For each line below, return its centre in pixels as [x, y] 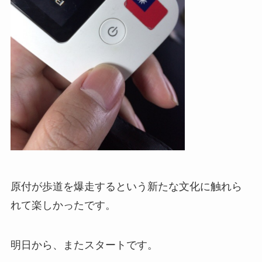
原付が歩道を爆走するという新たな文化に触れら [126, 187]
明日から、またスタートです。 [84, 245]
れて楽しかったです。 [63, 205]
